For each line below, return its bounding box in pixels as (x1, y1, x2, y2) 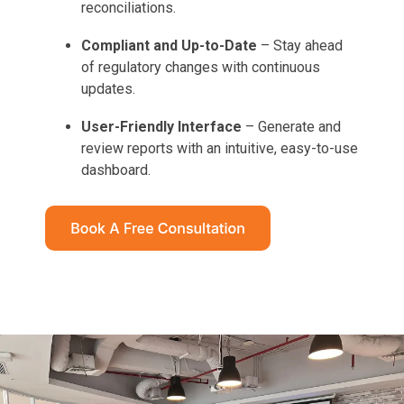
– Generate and (242, 117, 341, 135)
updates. (81, 79, 135, 97)
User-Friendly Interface (81, 117, 242, 135)
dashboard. (81, 161, 151, 179)
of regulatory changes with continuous (81, 58, 320, 76)
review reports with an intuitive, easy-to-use (81, 139, 358, 157)
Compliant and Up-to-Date (81, 36, 257, 54)
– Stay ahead (257, 36, 343, 54)
